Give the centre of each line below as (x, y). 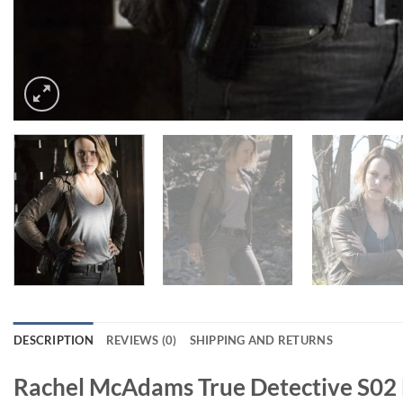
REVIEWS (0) (141, 340)
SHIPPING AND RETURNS (261, 340)
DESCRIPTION (54, 340)
